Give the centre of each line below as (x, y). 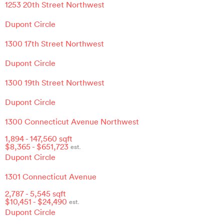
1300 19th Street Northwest (55, 82)
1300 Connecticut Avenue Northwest (72, 121)
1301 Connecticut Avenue (51, 176)
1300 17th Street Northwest (54, 43)
